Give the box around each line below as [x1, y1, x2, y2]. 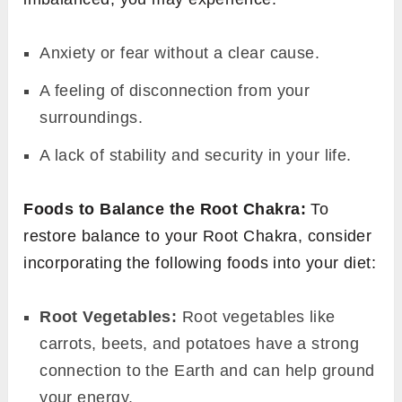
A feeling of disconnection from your [39, 82, 310, 100]
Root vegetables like [177, 308, 336, 327]
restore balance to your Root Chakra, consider [23, 227, 372, 246]
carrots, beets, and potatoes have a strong [39, 335, 360, 354]
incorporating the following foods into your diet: [23, 254, 377, 273]
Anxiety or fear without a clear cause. [39, 44, 320, 63]
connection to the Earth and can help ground [39, 362, 375, 380]
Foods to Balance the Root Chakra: [23, 200, 306, 219]
